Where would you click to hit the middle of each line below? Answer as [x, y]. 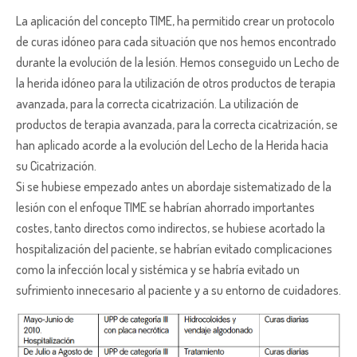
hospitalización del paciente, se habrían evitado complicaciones [174, 248]
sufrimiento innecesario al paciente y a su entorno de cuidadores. [178, 290]
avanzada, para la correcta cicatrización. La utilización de [157, 103]
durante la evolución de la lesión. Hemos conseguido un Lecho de [178, 62]
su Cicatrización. [56, 165]
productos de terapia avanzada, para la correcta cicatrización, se [177, 124]
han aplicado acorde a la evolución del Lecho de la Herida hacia [172, 145]
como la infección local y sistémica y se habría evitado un [158, 269]
